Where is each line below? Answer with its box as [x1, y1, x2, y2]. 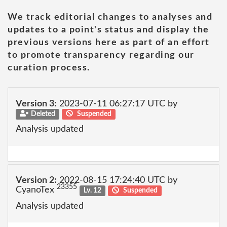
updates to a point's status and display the [8, 25, 209, 34]
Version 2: [16, 176, 57, 185]
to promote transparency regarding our [8, 51, 195, 60]
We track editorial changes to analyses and [8, 13, 212, 22]
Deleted [30, 110, 55, 118]
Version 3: [16, 99, 57, 108]
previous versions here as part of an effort [8, 38, 210, 47]
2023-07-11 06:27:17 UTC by [57, 99, 177, 108]
